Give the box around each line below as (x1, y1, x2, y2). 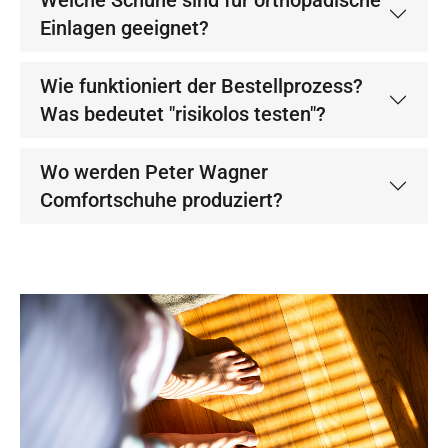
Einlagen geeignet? (40, 16, 209, 40)
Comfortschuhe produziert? (40, 188, 283, 212)
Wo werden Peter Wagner (40, 160, 268, 184)
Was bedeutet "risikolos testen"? (40, 102, 326, 126)
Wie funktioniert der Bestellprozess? (40, 74, 363, 98)
